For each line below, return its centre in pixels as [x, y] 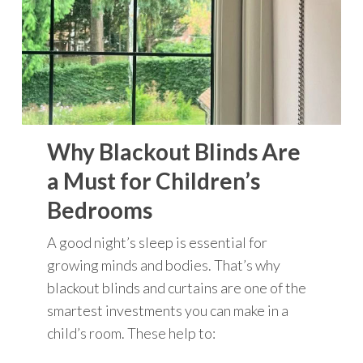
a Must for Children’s [154, 181]
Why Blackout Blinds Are [174, 152]
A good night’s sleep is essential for [158, 243]
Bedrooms [100, 210]
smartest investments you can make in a [168, 311]
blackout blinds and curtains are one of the [177, 288]
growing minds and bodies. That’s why [164, 265]
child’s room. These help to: [132, 333]
